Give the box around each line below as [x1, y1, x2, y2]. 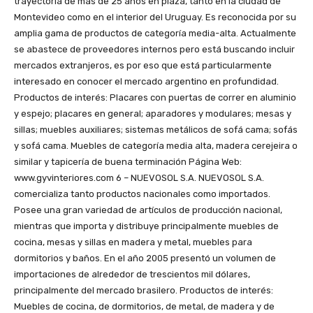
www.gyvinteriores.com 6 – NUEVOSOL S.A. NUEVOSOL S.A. [14, 173, 264, 184]
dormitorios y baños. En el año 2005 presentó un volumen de [14, 253, 276, 264]
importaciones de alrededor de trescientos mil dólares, [14, 269, 250, 280]
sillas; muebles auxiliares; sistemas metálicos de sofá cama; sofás [14, 124, 298, 136]
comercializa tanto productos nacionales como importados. [14, 189, 270, 200]
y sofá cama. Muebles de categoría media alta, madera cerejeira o [14, 140, 298, 152]
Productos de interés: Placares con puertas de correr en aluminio [14, 92, 296, 103]
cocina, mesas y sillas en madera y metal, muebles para [14, 237, 252, 248]
